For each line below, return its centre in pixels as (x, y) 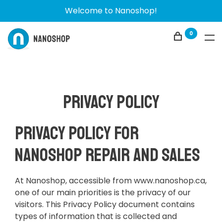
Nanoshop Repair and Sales (108, 155)
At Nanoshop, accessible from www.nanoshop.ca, (111, 181)
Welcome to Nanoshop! (111, 11)
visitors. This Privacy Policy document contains (105, 205)
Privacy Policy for (77, 133)
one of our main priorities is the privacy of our (103, 193)
